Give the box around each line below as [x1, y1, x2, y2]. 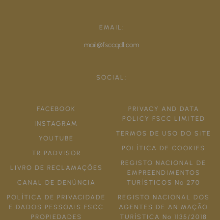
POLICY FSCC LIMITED [122, 115, 205, 123]
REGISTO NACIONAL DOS [117, 193, 210, 201]
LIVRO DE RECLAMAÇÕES [10, 164, 103, 172]
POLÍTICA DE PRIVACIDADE [7, 193, 106, 201]
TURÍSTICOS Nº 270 [127, 179, 201, 187]
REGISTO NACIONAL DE [121, 159, 207, 167]
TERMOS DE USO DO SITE [116, 130, 212, 137]
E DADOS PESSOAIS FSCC [9, 203, 104, 211]
